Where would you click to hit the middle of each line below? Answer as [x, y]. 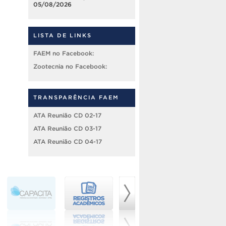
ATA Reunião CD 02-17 [67, 116]
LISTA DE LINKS [63, 36]
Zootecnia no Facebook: [70, 67]
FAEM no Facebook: [64, 53]
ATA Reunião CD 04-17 [68, 142]
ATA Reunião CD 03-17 [67, 129]
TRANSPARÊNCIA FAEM [76, 98]
